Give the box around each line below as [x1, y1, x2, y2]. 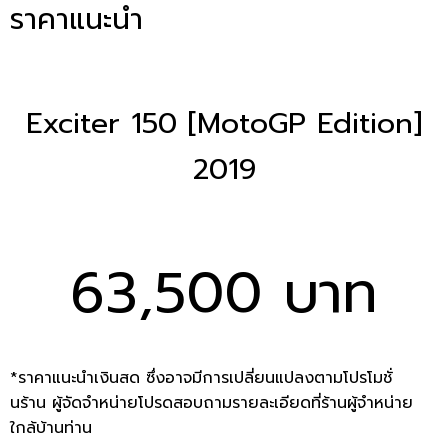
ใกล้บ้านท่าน [10, 415, 92, 440]
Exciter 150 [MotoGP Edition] [26, 100, 422, 145]
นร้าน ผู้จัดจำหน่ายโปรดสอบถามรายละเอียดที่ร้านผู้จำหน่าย [10, 390, 413, 415]
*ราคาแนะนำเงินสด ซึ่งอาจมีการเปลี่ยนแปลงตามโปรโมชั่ [10, 365, 392, 390]
